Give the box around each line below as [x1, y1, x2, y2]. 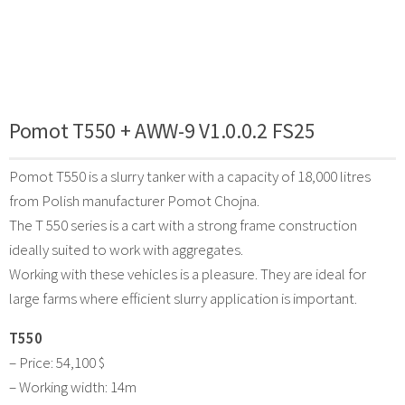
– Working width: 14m [9, 376, 137, 397]
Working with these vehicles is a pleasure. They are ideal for [9, 263, 366, 284]
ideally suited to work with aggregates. [9, 239, 243, 259]
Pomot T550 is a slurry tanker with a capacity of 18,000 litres [9, 165, 371, 186]
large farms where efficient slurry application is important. [9, 287, 357, 308]
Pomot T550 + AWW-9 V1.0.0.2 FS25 [9, 117, 316, 144]
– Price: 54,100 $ [9, 352, 105, 372]
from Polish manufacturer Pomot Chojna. [9, 190, 259, 211]
